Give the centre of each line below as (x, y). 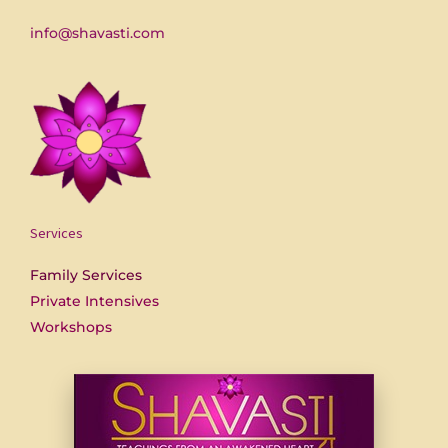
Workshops (71, 326)
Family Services (86, 274)
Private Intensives (94, 300)
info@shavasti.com (97, 32)
